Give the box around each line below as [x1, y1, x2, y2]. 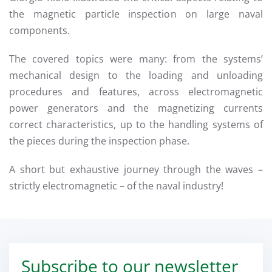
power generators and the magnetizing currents [9, 101, 263, 115]
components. [9, 24, 70, 37]
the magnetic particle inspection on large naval [9, 7, 263, 21]
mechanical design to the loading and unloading [9, 69, 263, 82]
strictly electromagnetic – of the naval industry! [9, 179, 223, 192]
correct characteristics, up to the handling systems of [9, 118, 263, 131]
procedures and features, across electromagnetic [9, 85, 263, 98]
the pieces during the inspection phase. [9, 134, 189, 148]
